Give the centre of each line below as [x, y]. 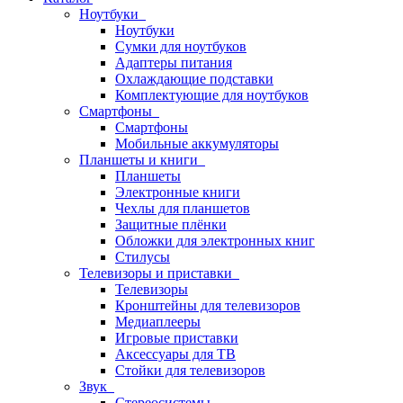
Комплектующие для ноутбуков [212, 95]
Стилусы [143, 257]
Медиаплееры [158, 322]
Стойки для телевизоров [190, 370]
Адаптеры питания [174, 63]
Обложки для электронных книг [215, 241]
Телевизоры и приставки [159, 273]
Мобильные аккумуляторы [197, 143]
